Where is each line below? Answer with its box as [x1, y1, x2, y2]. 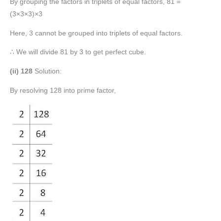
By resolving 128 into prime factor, [10, 86, 116, 94]
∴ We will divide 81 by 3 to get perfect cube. [10, 48, 146, 56]
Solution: [35, 67, 62, 75]
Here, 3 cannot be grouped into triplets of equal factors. [10, 29, 183, 37]
